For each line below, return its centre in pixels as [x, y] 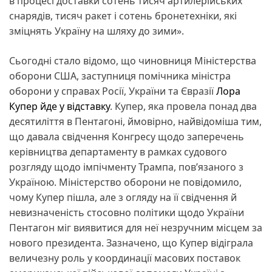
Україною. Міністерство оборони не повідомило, [125, 182]
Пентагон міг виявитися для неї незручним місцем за [136, 227]
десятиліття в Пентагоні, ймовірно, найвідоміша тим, [135, 121]
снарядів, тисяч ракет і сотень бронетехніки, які [123, 15]
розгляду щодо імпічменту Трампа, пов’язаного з [126, 167]
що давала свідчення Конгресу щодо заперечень [127, 136]
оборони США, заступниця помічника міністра [120, 76]
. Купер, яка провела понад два [183, 106]
